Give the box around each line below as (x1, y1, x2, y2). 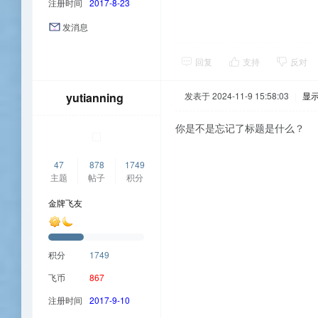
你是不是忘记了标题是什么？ (175, 121, 305, 136)
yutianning (66, 89, 124, 106)
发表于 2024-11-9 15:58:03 (185, 89, 289, 102)
